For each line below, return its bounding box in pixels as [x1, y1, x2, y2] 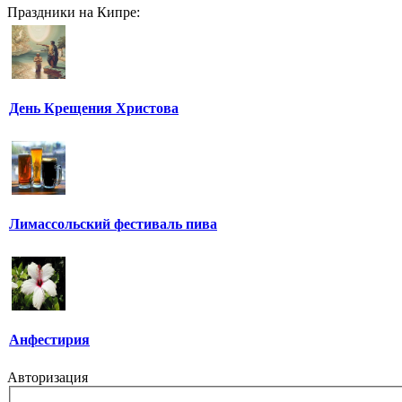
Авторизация [7, 370, 88, 385]
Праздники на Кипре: [7, 4, 140, 20]
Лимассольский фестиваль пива [9, 216, 217, 232]
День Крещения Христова [9, 100, 179, 117]
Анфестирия [9, 332, 90, 348]
